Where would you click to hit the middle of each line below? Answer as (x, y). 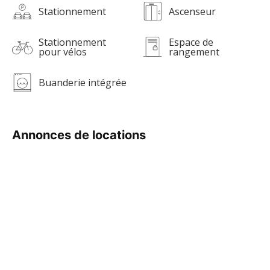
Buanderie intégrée (83, 82)
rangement (194, 52)
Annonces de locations (79, 135)
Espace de (191, 42)
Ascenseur (192, 11)
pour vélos (63, 52)
